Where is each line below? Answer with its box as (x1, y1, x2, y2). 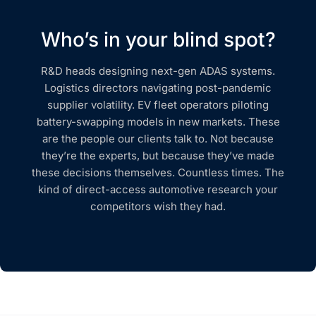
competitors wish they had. (90, 199, 226, 213)
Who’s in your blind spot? (40, 27, 276, 51)
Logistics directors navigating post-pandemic (44, 80, 272, 95)
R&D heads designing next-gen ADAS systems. (41, 63, 275, 78)
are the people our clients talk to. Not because (42, 131, 274, 145)
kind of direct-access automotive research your (38, 182, 278, 196)
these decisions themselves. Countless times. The (32, 165, 284, 179)
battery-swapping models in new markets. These (36, 114, 280, 128)
